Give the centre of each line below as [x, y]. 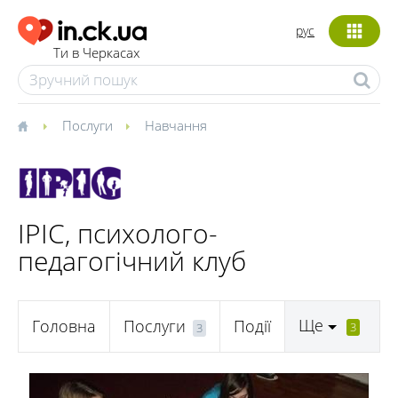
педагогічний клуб [132, 261]
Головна [64, 326]
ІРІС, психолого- [118, 233]
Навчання [176, 125]
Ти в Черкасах [96, 53]
